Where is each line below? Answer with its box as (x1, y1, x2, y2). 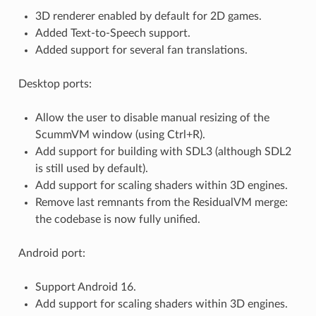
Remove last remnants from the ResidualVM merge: (35, 197, 288, 209)
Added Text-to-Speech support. (35, 28, 190, 39)
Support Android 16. (35, 281, 136, 293)
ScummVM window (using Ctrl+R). (35, 129, 205, 141)
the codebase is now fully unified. (35, 214, 200, 226)
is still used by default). (35, 163, 148, 175)
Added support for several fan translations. (35, 44, 248, 56)
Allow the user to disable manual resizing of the (35, 112, 269, 124)
